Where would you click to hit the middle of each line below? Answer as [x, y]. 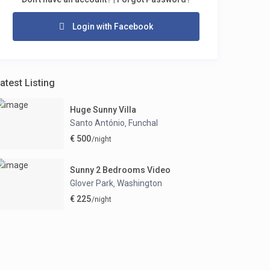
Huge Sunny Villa [103, 109]
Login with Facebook [112, 27]
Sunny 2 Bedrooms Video [120, 170]
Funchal [143, 123]
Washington [140, 183]
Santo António [97, 123]
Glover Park [92, 183]
